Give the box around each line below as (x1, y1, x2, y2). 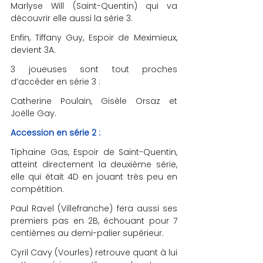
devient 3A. (11, 44, 56, 56)
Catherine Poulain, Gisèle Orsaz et (11, 95, 177, 107)
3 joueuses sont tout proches (11, 63, 177, 75)
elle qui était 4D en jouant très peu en (11, 171, 177, 183)
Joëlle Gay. (11, 107, 56, 119)
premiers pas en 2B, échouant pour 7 (11, 215, 177, 227)
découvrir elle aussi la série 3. (11, 12, 133, 24)
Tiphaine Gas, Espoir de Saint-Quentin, (11, 146, 177, 158)
